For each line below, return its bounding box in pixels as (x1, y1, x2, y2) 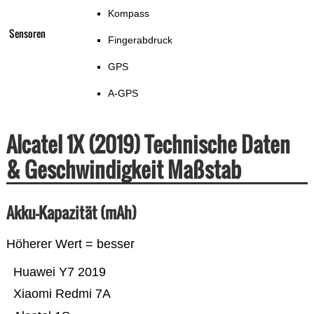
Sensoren (8, 26, 46, 41)
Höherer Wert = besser (6, 237, 135, 252)
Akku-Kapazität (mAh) (6, 201, 137, 224)
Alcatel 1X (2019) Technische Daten (6, 128, 290, 161)
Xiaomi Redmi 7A (13, 287, 111, 301)
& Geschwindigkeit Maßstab (6, 153, 241, 186)
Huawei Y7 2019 (13, 265, 106, 280)
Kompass (107, 8, 149, 20)
